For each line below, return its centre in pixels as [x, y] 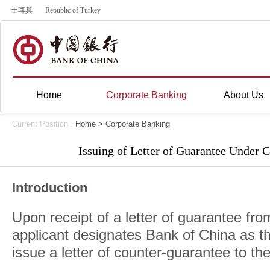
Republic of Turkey [73, 10]
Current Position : [44, 124]
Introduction [50, 188]
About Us [244, 95]
